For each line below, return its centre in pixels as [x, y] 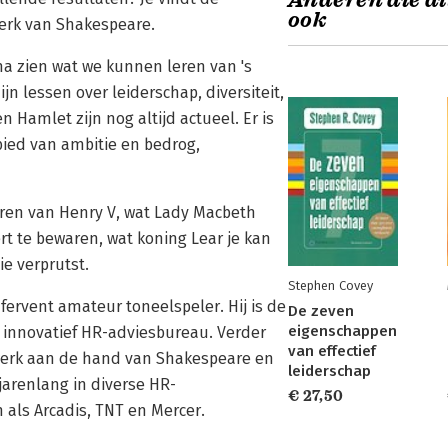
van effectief [332, 351]
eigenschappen [342, 331]
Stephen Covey [330, 285]
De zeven [321, 311]
